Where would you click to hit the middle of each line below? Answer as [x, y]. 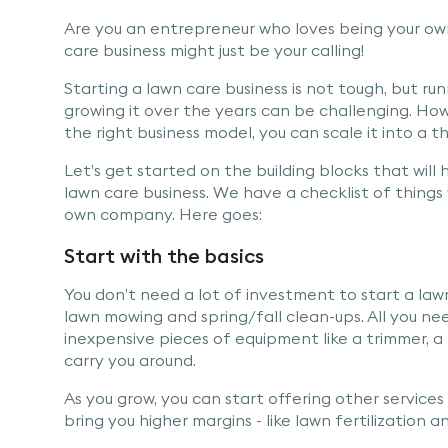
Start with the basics [164, 255]
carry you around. [130, 359]
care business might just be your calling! [214, 49]
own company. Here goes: [163, 213]
